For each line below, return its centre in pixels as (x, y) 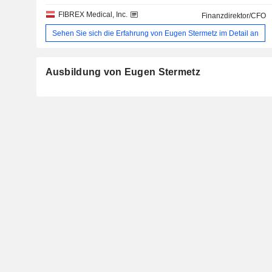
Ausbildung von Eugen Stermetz (123, 72)
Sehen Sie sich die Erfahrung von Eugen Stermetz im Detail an (155, 33)
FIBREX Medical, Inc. (93, 15)
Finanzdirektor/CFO (234, 16)
